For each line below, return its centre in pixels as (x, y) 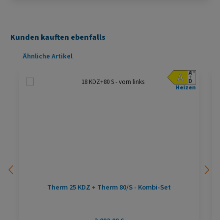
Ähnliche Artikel (48, 56)
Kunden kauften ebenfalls (58, 38)
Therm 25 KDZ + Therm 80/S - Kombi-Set (109, 188)
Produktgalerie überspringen (50, 55)
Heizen (186, 88)
